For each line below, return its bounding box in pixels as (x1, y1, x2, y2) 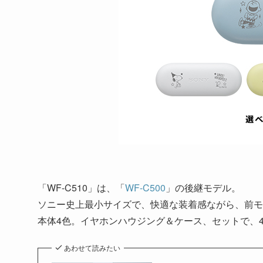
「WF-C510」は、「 (38, 181, 125, 195)
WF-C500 (125, 181, 166, 195)
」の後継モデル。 (166, 181, 241, 195)
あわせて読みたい (64, 242, 120, 253)
